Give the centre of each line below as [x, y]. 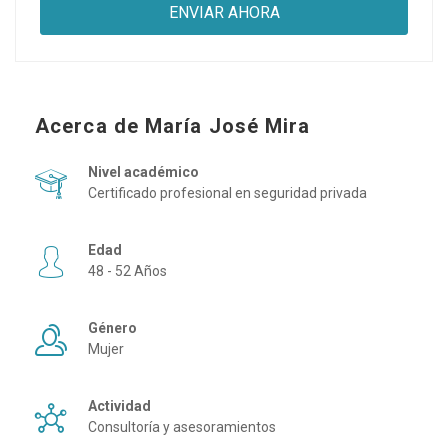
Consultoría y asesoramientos [182, 426]
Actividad [121, 405]
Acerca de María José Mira [173, 125]
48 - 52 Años [127, 270]
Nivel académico [145, 171]
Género [114, 327]
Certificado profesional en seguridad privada [227, 192]
